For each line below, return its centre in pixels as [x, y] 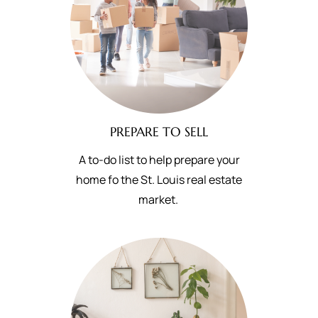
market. [159, 199]
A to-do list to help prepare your [159, 160]
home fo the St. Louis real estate [159, 180]
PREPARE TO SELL [159, 132]
